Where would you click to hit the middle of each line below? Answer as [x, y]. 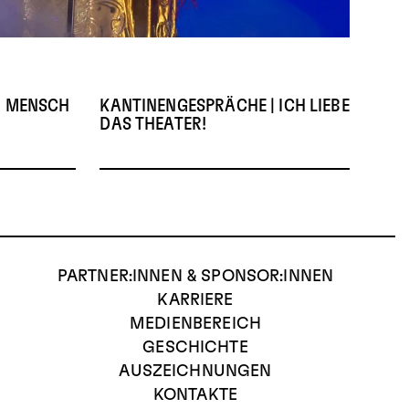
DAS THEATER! [153, 124]
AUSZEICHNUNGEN [195, 371]
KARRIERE [195, 300]
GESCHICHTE [195, 347]
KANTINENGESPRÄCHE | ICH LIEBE [225, 105]
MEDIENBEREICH [195, 324]
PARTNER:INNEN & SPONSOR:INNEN [195, 276]
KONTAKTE [195, 395]
